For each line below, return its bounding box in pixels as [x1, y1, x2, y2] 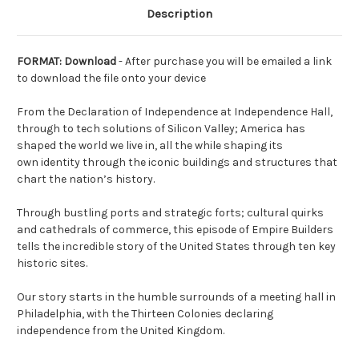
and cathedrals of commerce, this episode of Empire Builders [17, 223, 333, 237]
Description [147, 6, 212, 22]
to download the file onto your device [17, 71, 206, 86]
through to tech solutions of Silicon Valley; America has [17, 122, 305, 136]
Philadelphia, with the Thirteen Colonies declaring [17, 307, 273, 321]
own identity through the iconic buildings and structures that [17, 155, 337, 170]
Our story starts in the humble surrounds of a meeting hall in [17, 290, 336, 305]
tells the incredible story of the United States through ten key [17, 240, 336, 254]
